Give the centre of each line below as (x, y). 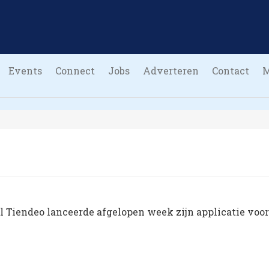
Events (25, 71)
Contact (231, 71)
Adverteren (171, 71)
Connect (75, 71)
